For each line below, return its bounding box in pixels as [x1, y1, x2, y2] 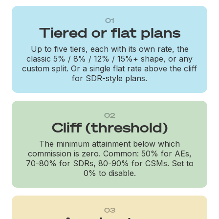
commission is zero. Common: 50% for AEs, [27, 148, 192, 158]
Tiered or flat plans [39, 23, 180, 42]
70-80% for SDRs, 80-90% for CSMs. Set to [25, 158, 194, 168]
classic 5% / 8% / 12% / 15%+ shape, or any [26, 53, 193, 64]
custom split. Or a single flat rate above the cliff [22, 63, 197, 73]
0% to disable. [83, 168, 136, 178]
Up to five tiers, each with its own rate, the [30, 44, 189, 54]
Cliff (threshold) [51, 118, 168, 136]
